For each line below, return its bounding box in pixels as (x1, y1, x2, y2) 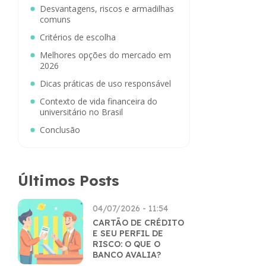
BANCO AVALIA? (93, 249, 161, 260)
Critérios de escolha (40, 31, 116, 43)
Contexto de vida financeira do (40, 96, 157, 107)
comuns (40, 14, 71, 25)
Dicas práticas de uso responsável (40, 78, 171, 89)
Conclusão (40, 124, 80, 135)
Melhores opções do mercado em (40, 49, 171, 61)
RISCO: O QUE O (93, 239, 160, 249)
